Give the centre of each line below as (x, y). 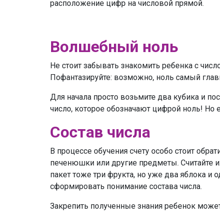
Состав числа (100, 132)
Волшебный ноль (114, 46)
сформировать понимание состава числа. (126, 186)
